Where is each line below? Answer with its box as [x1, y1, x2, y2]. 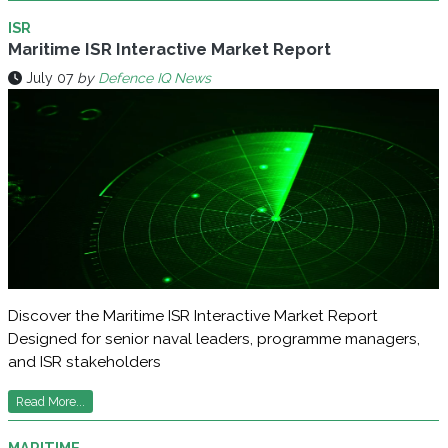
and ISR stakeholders [8, 353, 161, 372]
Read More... [16, 394, 85, 410]
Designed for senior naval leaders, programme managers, [8, 330, 420, 349]
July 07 [26, 70, 73, 87]
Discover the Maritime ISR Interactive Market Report [8, 307, 378, 326]
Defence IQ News [98, 70, 211, 87]
